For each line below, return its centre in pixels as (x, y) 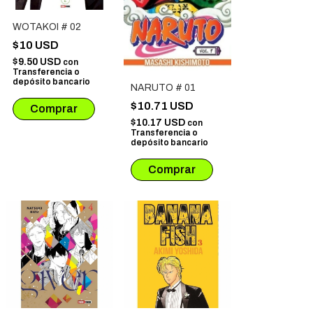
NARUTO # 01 (163, 88)
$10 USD (37, 45)
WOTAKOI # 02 (47, 27)
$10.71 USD (163, 106)
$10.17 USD (159, 123)
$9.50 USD (38, 62)
